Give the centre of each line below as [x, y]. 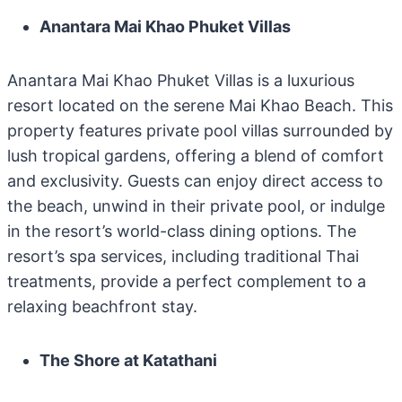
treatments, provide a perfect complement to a [187, 281]
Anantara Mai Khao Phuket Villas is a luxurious [181, 80]
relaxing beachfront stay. [102, 306]
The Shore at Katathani [128, 360]
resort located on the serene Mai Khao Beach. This [200, 105]
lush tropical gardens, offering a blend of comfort [196, 156]
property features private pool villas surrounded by [200, 131]
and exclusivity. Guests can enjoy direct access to [195, 181]
